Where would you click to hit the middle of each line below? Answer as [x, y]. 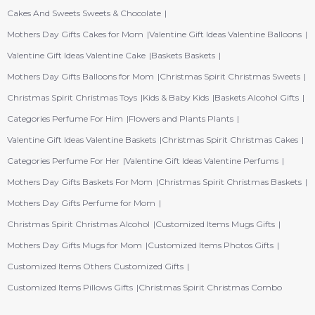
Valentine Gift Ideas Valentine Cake [76, 56]
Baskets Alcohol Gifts [257, 98]
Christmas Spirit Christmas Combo [210, 288]
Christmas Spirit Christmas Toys [72, 98]
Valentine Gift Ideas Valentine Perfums [202, 161]
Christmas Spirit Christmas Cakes [230, 140]
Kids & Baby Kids [176, 98]
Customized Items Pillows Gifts [70, 288]
